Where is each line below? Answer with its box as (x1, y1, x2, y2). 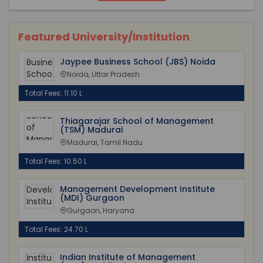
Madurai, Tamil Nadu (67, 137, 143, 147)
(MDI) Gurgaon (60, 192, 124, 204)
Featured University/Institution (18, 29, 190, 44)
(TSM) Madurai (60, 124, 123, 136)
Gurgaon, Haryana (67, 205, 134, 215)
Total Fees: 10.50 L (25, 156, 87, 166)
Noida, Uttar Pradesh (67, 69, 140, 79)
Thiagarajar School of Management (60, 115, 214, 127)
